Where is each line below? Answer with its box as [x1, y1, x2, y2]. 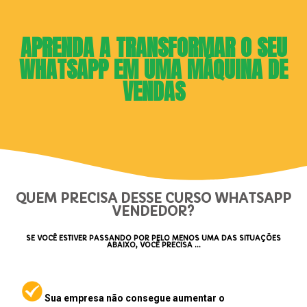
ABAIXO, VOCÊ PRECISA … [106, 241, 201, 249]
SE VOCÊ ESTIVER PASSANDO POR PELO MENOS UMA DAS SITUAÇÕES [26, 234, 281, 243]
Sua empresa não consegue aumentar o [42, 293, 225, 304]
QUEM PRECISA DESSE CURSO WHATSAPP [16, 191, 291, 206]
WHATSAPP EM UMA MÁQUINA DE [19, 53, 288, 86]
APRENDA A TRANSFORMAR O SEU [20, 31, 287, 64]
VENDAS [122, 75, 185, 108]
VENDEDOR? [112, 204, 195, 219]
